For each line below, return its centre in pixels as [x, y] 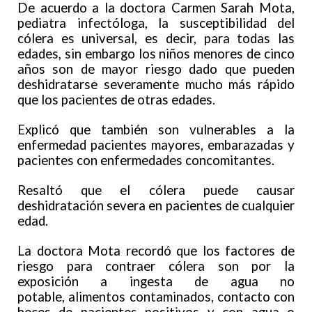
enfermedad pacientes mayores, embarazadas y [156, 145]
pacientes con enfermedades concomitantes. [146, 161]
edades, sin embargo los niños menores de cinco [156, 54]
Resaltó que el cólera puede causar [156, 190]
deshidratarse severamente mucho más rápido [156, 85]
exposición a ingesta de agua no [156, 282]
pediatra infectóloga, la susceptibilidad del [156, 23]
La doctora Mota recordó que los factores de [156, 251]
